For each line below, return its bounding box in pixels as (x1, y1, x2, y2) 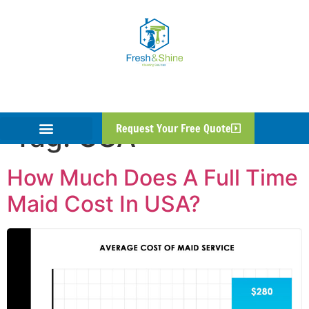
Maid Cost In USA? (7, 190, 201, 217)
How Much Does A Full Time (7, 164, 298, 191)
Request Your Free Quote (116, 121, 232, 136)
